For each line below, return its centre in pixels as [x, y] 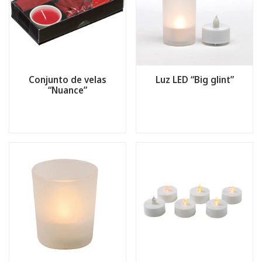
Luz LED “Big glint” [194, 80]
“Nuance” [68, 90]
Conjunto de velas [68, 80]
